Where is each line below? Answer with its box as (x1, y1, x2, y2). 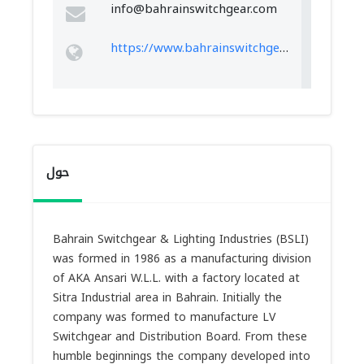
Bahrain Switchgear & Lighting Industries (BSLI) (53, 228, 309, 250)
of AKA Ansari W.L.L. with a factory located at (53, 267, 300, 289)
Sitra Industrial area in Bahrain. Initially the (53, 287, 282, 309)
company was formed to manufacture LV (53, 306, 275, 328)
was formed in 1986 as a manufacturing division (53, 248, 311, 270)
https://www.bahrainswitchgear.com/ (279, 37, 288, 59)
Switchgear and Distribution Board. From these (53, 326, 307, 348)
